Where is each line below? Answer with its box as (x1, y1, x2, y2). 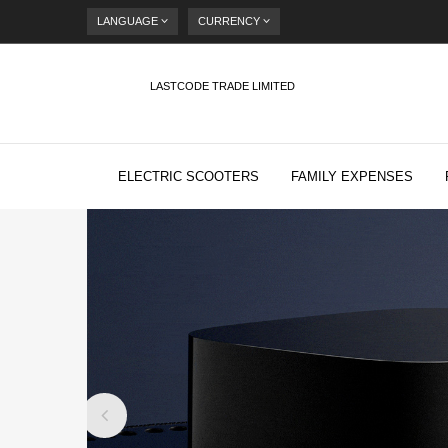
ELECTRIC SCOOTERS (118, 169, 259, 184)
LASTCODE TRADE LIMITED (149, 79, 295, 92)
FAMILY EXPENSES (291, 169, 413, 184)
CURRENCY (198, 15, 260, 27)
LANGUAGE (97, 15, 158, 27)
